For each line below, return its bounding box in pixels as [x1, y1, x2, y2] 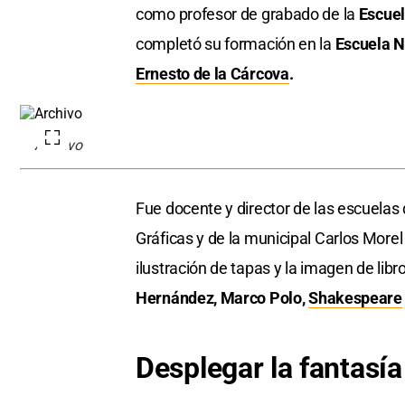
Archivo [34, 137, 82, 155]
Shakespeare [308, 288, 402, 308]
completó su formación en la [136, 34, 335, 54]
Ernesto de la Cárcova [136, 64, 289, 84]
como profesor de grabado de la [136, 5, 359, 24]
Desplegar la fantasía [136, 351, 402, 386]
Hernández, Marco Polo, [136, 288, 309, 308]
